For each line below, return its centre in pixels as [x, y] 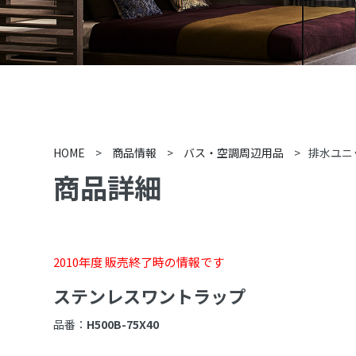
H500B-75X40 [123, 324]
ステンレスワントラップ [150, 296]
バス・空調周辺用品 [234, 153]
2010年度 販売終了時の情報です [139, 262]
